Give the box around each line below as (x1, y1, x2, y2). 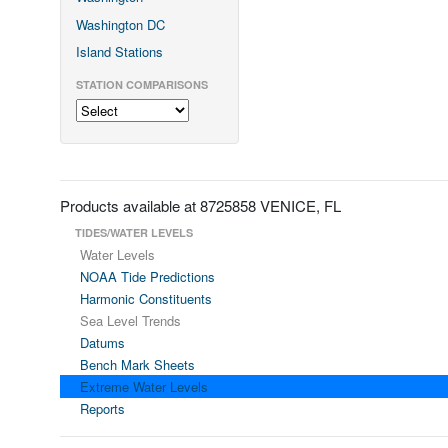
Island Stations (76, 42, 163, 62)
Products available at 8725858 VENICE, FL (60, 194, 341, 216)
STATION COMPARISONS (76, 77, 208, 92)
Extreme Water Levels (80, 376, 208, 396)
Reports (80, 398, 125, 418)
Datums (80, 332, 125, 352)
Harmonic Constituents (80, 288, 212, 308)
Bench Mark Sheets (80, 354, 195, 374)
